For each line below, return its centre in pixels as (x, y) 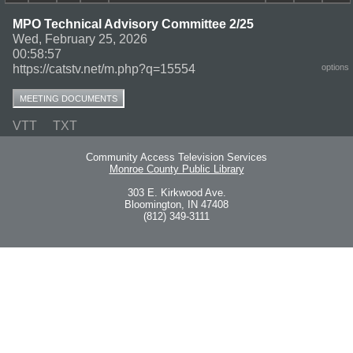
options (335, 67)
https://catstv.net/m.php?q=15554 (104, 69)
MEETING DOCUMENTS (69, 98)
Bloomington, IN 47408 (176, 205)
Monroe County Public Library (176, 169)
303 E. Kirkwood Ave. (176, 193)
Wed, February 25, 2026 (80, 39)
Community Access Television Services (176, 158)
